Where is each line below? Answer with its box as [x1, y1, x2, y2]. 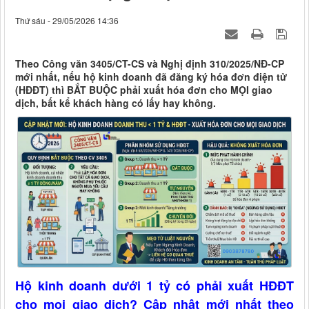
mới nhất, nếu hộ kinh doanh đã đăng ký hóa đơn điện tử [15, 70, 287, 84]
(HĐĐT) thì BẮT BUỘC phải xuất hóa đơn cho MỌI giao [15, 83, 272, 97]
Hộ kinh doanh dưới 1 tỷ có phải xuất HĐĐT [15, 276, 294, 295]
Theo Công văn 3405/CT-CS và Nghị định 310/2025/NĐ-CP [15, 57, 284, 71]
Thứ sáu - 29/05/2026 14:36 [15, 14, 119, 27]
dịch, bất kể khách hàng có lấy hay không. [15, 96, 216, 110]
